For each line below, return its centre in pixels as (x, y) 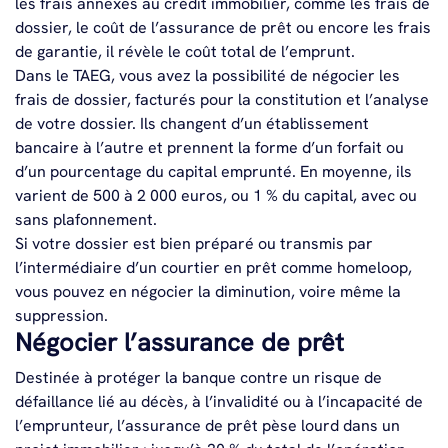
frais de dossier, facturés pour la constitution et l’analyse (222, 99)
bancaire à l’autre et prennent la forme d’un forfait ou (209, 147)
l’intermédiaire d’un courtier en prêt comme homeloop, (213, 267)
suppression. (63, 315)
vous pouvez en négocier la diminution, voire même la (208, 291)
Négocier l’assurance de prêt (179, 342)
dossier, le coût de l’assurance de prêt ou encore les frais (223, 27)
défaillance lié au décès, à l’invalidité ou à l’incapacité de (219, 401)
